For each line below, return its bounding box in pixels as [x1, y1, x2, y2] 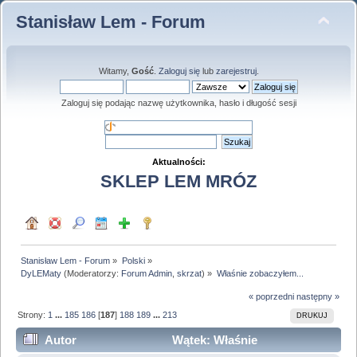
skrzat [177, 268, 202, 278]
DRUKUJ [296, 312, 328, 320]
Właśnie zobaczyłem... [216, 268, 304, 278]
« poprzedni [248, 292, 294, 302]
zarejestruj [215, 66, 257, 76]
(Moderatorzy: [61, 268, 122, 278]
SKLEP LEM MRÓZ [100, 171, 257, 192]
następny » [296, 292, 339, 302]
